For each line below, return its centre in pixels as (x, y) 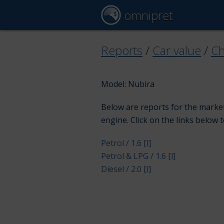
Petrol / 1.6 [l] (126, 143)
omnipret (147, 15)
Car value (177, 50)
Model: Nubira (128, 84)
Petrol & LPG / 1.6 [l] (138, 156)
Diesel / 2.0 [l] (126, 169)
